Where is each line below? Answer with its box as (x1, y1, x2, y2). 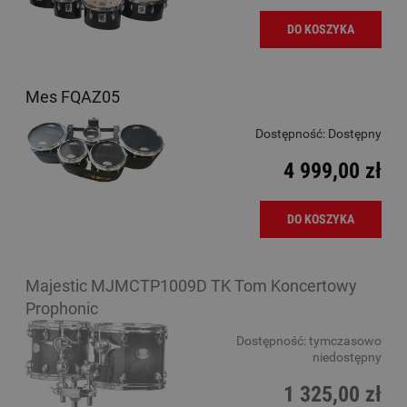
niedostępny (313, 350, 382, 365)
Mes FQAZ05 (25, 86, 120, 106)
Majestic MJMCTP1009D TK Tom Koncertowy (25, 276, 357, 296)
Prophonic (25, 299, 98, 319)
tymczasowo (309, 333, 382, 349)
